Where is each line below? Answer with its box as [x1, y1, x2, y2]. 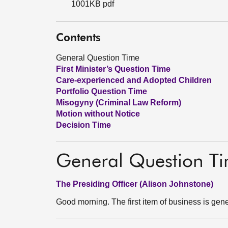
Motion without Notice [56, 109, 140, 118]
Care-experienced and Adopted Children [56, 76, 212, 84]
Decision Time [56, 121, 111, 129]
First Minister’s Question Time [56, 65, 170, 73]
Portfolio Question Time [56, 87, 147, 96]
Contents [56, 33, 101, 44]
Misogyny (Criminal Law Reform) [56, 98, 181, 107]
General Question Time [56, 53, 139, 62]
